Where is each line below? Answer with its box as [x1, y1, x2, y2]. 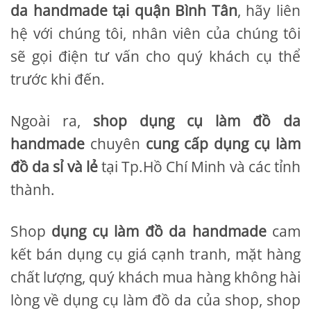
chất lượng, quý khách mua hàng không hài [10, 267, 301, 287]
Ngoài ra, [10, 110, 93, 131]
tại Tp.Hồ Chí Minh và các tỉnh [97, 156, 301, 176]
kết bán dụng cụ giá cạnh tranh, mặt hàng [10, 244, 301, 264]
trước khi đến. [10, 69, 105, 89]
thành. [10, 179, 55, 199]
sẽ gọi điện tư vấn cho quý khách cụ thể [10, 46, 301, 66]
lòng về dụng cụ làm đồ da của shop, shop [10, 289, 301, 310]
